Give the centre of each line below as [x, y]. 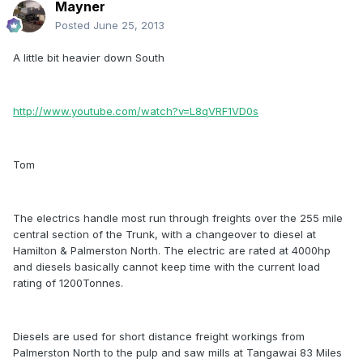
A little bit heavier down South [89, 58]
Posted [74, 26]
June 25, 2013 [129, 26]
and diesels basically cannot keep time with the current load [167, 267]
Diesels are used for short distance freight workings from [159, 337]
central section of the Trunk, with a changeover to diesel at [164, 235]
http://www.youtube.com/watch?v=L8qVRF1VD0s [136, 111]
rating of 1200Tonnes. [68, 283]
